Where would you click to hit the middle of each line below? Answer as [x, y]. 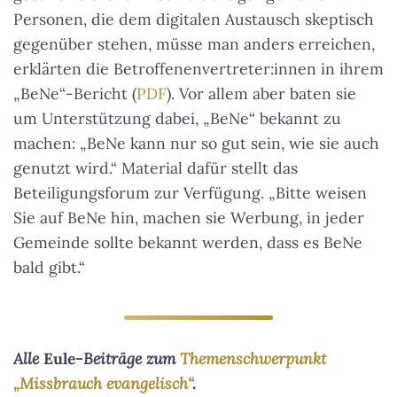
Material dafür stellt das [207, 168]
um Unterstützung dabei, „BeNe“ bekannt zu [177, 119]
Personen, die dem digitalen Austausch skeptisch [194, 19]
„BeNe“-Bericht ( [75, 94]
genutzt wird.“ [65, 168]
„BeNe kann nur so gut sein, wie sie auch [230, 144]
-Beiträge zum [128, 359]
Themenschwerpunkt [253, 359]
